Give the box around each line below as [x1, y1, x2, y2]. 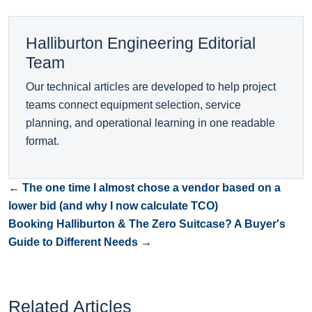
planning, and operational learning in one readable [26, 117, 275, 130]
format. [26, 135, 59, 148]
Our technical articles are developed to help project [26, 81, 276, 93]
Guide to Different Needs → [8, 236, 152, 249]
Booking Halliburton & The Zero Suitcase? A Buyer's [8, 218, 286, 231]
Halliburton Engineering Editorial [26, 34, 256, 53]
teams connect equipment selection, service [26, 99, 241, 111]
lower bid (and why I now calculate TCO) [8, 200, 218, 212]
